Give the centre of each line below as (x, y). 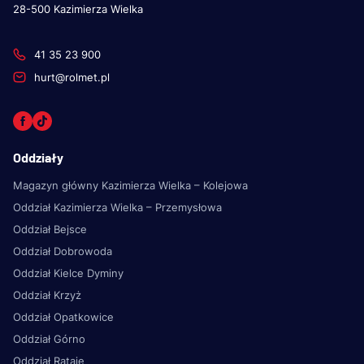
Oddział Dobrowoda (63, 251)
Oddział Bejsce (50, 229)
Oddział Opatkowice (63, 316)
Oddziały (38, 157)
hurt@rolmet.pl (72, 77)
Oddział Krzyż (47, 295)
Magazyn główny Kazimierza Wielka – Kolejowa (130, 185)
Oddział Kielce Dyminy (68, 273)
